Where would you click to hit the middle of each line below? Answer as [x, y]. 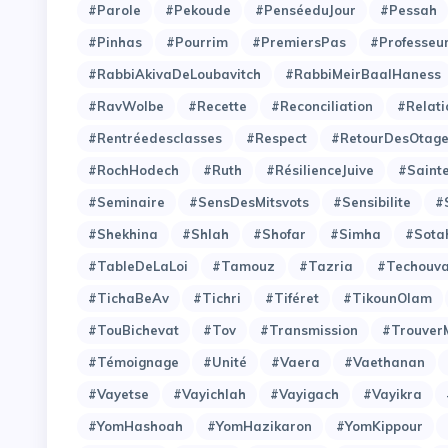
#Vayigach [304, 393]
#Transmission [309, 329]
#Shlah [205, 233]
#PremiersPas [299, 41]
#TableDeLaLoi [138, 265]
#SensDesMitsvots [249, 201]
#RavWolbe [126, 105]
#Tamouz [243, 265]
